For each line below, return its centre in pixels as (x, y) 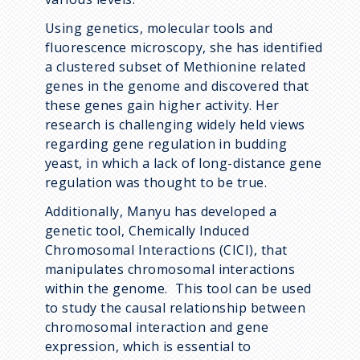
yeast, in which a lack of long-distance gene (184, 163)
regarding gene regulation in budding (166, 143)
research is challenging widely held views (175, 124)
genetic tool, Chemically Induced (147, 230)
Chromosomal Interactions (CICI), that (166, 250)
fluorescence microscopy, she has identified (184, 47)
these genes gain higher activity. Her (162, 105)
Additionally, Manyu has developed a (161, 211)
